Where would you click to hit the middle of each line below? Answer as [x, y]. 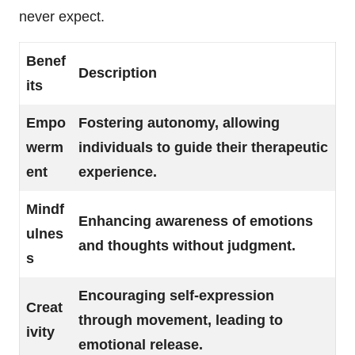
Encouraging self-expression [176, 296]
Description [118, 73]
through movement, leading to [181, 321]
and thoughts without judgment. [187, 246]
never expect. [62, 17]
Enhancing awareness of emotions [196, 221]
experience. [118, 172]
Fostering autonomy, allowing [179, 123]
